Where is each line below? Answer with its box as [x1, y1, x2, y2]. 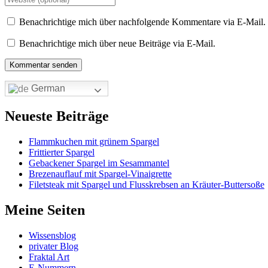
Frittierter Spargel [29, 147, 95, 158]
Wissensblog [29, 230, 76, 241]
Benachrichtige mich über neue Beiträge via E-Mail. [19, 38, 215, 49]
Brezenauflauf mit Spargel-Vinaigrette [29, 169, 172, 179]
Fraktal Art [29, 252, 69, 263]
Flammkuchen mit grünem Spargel [29, 136, 159, 147]
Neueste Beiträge [5, 108, 109, 124]
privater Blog [29, 241, 78, 252]
